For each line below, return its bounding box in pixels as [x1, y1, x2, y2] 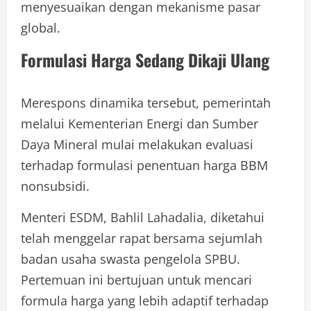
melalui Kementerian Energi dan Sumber [21, 115, 258, 132]
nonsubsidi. [21, 177, 90, 194]
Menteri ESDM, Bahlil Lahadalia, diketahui [21, 208, 264, 226]
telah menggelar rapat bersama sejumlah [21, 229, 262, 246]
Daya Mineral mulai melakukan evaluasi [21, 135, 253, 153]
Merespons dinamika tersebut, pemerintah [21, 94, 271, 111]
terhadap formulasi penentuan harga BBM [21, 156, 268, 174]
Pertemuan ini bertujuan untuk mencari [21, 271, 252, 288]
